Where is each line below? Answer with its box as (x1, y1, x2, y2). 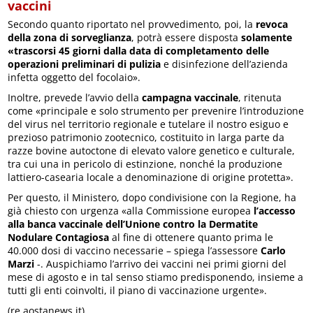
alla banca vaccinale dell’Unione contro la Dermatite (8, 217, 259, 231)
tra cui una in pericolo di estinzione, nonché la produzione (8, 156, 283, 170)
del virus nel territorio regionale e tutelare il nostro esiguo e (8, 117, 289, 131)
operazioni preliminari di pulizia (8, 57, 161, 71)
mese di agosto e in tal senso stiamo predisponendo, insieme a (8, 270, 304, 284)
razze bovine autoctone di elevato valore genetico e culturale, (8, 143, 296, 157)
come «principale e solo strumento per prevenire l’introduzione (8, 103, 305, 117)
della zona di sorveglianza (8, 30, 132, 44)
